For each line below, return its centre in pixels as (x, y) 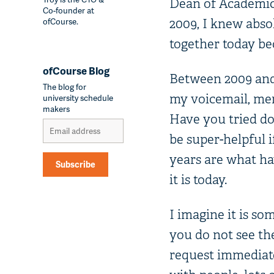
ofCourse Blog (76, 70)
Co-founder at (68, 10)
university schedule (78, 97)
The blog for (65, 86)
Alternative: (64, 182)
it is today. (198, 180)
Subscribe (76, 164)
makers (56, 108)
